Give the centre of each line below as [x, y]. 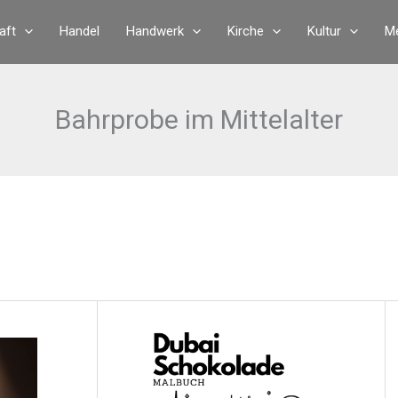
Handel [80, 31]
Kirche [246, 31]
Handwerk [155, 31]
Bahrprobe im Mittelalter [199, 119]
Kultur [324, 31]
